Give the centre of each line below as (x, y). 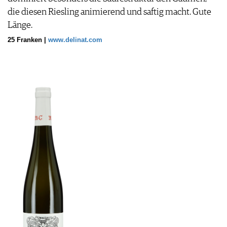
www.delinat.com (75, 40)
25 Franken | (28, 40)
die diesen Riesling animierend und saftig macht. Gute (109, 12)
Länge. (20, 26)
